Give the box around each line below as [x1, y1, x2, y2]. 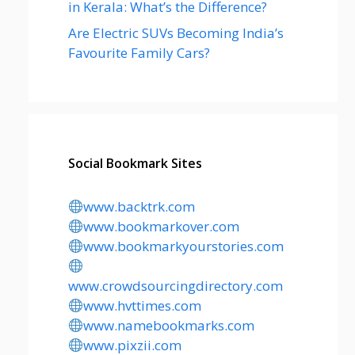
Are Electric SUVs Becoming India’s [68, 24, 284, 42]
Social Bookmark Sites [68, 155, 202, 172]
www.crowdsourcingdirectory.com [68, 277, 283, 295]
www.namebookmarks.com [83, 316, 255, 334]
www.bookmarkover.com [83, 217, 240, 235]
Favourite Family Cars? [68, 44, 210, 62]
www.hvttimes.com [83, 296, 202, 315]
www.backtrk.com [83, 197, 196, 216]
